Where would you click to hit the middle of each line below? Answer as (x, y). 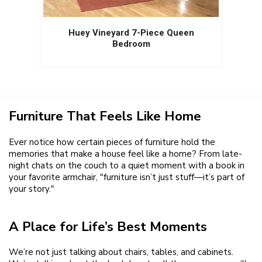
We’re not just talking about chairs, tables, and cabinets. (121, 252)
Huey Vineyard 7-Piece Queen (131, 32)
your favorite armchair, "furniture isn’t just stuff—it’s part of (127, 177)
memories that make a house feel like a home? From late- (125, 154)
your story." (32, 189)
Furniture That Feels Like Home (105, 116)
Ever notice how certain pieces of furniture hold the (112, 142)
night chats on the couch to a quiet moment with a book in (127, 166)
